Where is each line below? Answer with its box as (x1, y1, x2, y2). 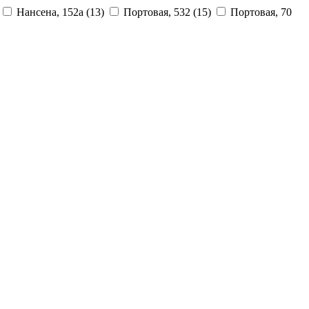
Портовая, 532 (123, 6, 193, 18)
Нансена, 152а (17, 6, 86, 18)
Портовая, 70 (230, 6, 292, 18)
